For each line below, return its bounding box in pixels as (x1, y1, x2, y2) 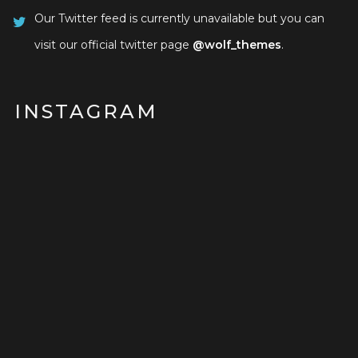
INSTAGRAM (14, 99, 158, 123)
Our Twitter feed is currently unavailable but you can (34, 10, 325, 26)
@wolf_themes (193, 37, 282, 52)
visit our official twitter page (34, 37, 193, 52)
